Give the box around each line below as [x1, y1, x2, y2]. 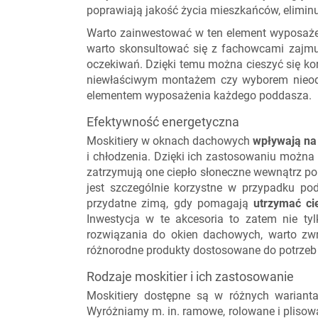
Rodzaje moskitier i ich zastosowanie [87, 269, 294, 284]
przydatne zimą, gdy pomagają [87, 197, 254, 210]
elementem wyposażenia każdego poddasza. [87, 89, 312, 102]
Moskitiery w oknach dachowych [87, 134, 253, 148]
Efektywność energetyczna [87, 114, 239, 129]
